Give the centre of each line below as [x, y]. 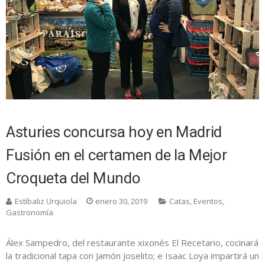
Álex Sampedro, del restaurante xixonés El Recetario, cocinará [132, 243]
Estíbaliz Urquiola [46, 201]
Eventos [208, 201]
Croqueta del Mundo [73, 178]
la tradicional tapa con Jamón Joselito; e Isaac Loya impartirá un [132, 256]
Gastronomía [30, 213]
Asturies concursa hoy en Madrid [114, 132]
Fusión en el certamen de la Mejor [117, 155]
